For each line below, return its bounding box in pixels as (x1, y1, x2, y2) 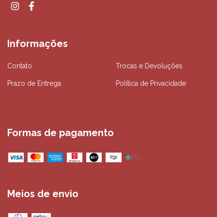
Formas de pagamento (7, 127, 114, 139)
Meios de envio (7, 187, 78, 200)
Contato (7, 62, 32, 70)
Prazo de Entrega (7, 79, 61, 88)
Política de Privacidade (116, 79, 186, 88)
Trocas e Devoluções (116, 62, 183, 70)
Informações (7, 37, 68, 49)
